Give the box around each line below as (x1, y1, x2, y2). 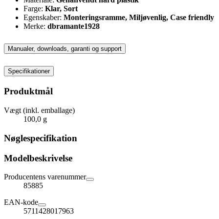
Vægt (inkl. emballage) (4, 106, 75, 115)
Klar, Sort (45, 4, 78, 13)
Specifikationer (8, 67, 50, 75)
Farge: (23, 4, 45, 13)
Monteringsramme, (64, 13, 127, 22)
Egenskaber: (23, 13, 64, 22)
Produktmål (4, 86, 53, 97)
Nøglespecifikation (4, 132, 77, 143)
